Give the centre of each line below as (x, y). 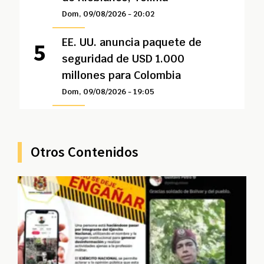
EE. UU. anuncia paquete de (131, 42)
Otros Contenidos (85, 152)
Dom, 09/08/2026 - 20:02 (108, 14)
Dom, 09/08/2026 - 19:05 (108, 92)
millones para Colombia (121, 75)
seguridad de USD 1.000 (123, 59)
